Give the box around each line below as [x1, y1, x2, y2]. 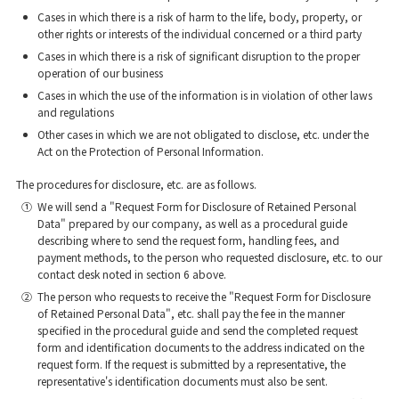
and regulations [37, 103, 114, 119]
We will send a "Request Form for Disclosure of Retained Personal [37, 198, 356, 214]
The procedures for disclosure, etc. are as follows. [15, 175, 256, 191]
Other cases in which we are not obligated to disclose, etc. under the [37, 126, 369, 142]
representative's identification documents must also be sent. [37, 372, 328, 388]
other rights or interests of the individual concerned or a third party [37, 25, 362, 41]
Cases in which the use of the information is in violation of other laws [37, 86, 372, 102]
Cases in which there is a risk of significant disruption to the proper [37, 47, 360, 63]
